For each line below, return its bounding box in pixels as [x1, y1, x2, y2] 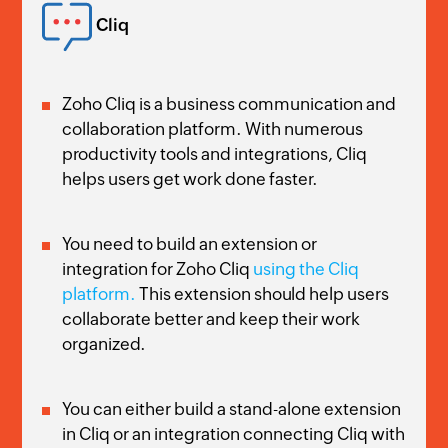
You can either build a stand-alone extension [62, 399, 402, 420]
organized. [62, 334, 147, 355]
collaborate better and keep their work [62, 309, 361, 330]
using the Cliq [253, 259, 360, 280]
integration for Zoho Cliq [62, 259, 254, 280]
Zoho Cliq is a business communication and [62, 94, 397, 115]
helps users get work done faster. [62, 169, 319, 190]
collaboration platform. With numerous [62, 119, 364, 140]
